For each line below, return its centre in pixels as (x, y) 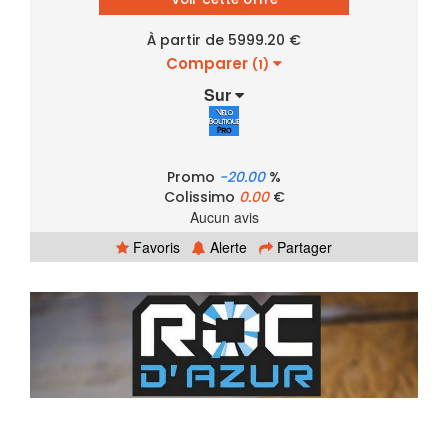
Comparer (209, 63)
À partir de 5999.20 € (224, 39)
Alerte (226, 246)
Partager (302, 246)
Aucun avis (224, 216)
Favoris (154, 246)
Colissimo (201, 196)
